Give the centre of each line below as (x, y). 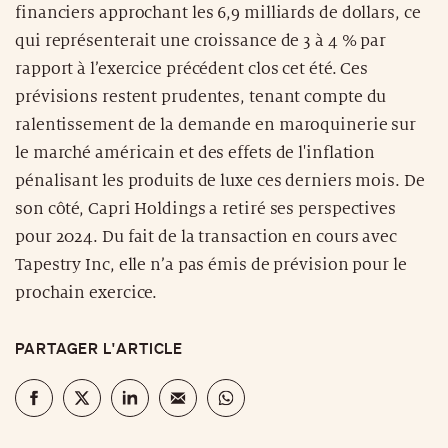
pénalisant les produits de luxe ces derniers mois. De (220, 180)
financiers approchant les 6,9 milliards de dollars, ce (218, 12)
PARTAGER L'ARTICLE (99, 347)
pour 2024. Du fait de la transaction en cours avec (206, 236)
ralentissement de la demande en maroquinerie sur (216, 124)
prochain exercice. (86, 292)
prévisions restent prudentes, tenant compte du (201, 96)
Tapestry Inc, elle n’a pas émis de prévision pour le (211, 264)
